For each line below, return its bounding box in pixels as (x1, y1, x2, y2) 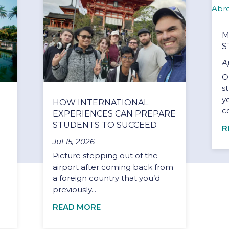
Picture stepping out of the (53, 150, 158, 161)
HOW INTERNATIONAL (53, 97, 149, 107)
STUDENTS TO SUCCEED (53, 120, 157, 130)
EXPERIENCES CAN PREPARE (53, 108, 176, 119)
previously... (53, 184, 97, 194)
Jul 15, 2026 (53, 136, 95, 146)
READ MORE (53, 201, 101, 212)
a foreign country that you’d (53, 173, 161, 183)
